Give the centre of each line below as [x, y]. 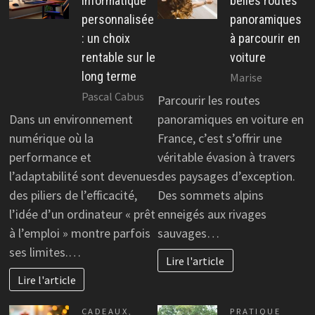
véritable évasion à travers [226, 157]
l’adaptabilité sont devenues [83, 176]
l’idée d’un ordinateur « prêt [82, 214]
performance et [50, 157]
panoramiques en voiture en [231, 120]
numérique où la [51, 139]
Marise [246, 78]
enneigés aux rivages [212, 214]
